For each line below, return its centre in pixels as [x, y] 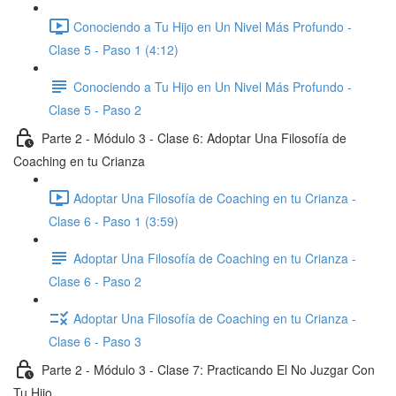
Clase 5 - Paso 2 [95, 110]
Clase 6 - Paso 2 [95, 281]
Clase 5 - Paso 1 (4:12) [114, 49]
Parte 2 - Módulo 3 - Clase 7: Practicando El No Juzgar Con [208, 369]
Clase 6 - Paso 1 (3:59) [114, 221]
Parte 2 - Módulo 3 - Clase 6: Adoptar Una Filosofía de [194, 137]
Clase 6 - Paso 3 [95, 341]
